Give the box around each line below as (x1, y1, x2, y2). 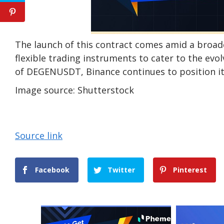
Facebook (35, 165, 69, 175)
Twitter (107, 165, 135, 175)
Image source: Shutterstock (15, 84, 134, 96)
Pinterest (173, 165, 207, 175)
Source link (15, 129, 62, 142)
